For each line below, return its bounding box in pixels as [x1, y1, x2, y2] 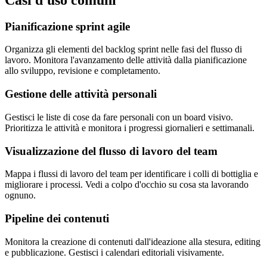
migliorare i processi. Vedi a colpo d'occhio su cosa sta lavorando [5, 179, 249, 190]
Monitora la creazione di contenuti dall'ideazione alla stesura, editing [5, 236, 260, 247]
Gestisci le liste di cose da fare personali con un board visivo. [5, 111, 233, 122]
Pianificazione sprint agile [5, 20, 130, 33]
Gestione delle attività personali [5, 88, 157, 101]
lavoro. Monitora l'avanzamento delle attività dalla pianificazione [5, 55, 247, 66]
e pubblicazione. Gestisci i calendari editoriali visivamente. [5, 247, 224, 257]
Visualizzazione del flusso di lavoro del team [5, 144, 218, 157]
